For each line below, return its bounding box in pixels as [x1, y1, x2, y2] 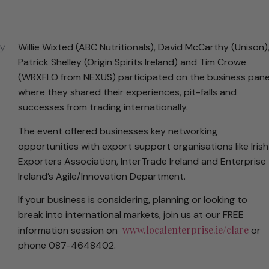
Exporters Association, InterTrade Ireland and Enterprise [17, 154, 266, 168]
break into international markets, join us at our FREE [17, 208, 244, 222]
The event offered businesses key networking [17, 124, 217, 138]
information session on [17, 224, 122, 237]
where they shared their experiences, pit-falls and [17, 86, 237, 99]
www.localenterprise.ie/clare [122, 223, 249, 237]
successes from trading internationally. [17, 101, 188, 114]
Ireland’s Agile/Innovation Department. [17, 169, 186, 183]
